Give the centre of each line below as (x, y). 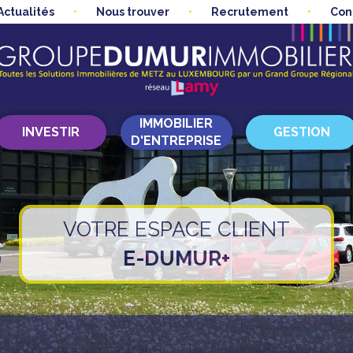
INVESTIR (50, 132)
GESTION (302, 132)
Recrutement (249, 12)
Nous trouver (132, 12)
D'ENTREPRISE (176, 141)
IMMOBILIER (176, 124)
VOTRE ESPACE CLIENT (176, 229)
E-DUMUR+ (176, 258)
